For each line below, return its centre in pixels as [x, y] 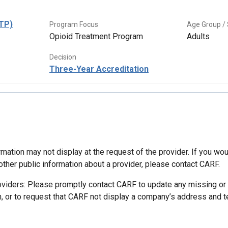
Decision [63, 57]
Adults [198, 37]
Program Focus [74, 25]
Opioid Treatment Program [96, 37]
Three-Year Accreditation [99, 69]
